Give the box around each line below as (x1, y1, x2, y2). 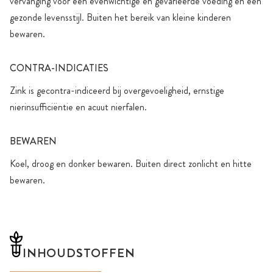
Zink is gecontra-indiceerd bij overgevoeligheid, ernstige (10, 83, 224, 98)
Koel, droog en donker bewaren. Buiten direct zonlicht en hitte (10, 157, 252, 171)
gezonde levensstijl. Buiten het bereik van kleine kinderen (10, 10, 231, 25)
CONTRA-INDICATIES (10, 61, 108, 76)
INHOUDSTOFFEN (23, 244, 135, 263)
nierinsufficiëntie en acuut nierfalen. (10, 100, 147, 115)
